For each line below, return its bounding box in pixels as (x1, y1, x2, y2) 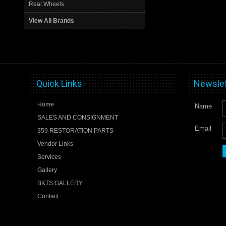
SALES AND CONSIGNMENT (37, 114, 118, 122)
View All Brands (29, 17, 74, 24)
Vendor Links (37, 140, 73, 148)
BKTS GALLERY (37, 180, 83, 187)
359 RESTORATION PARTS (37, 127, 114, 135)
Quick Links (36, 78, 82, 89)
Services (37, 153, 61, 161)
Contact (37, 193, 59, 200)
